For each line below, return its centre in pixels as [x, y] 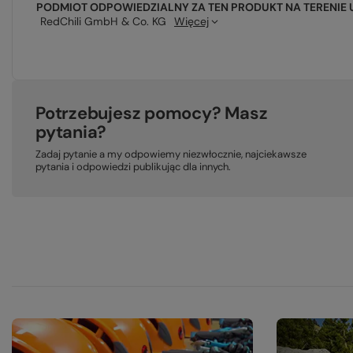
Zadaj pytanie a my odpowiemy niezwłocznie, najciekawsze [171, 154]
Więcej [191, 21]
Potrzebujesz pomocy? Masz [152, 113]
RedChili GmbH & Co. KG [103, 21]
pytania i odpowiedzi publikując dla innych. [133, 167]
